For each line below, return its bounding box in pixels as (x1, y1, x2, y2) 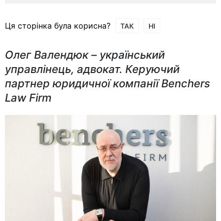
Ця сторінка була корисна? (5, 20, 110, 31)
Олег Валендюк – (5, 48, 100, 61)
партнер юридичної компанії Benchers (5, 76, 210, 90)
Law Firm (5, 91, 51, 104)
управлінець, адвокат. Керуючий (5, 62, 180, 75)
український (100, 48, 165, 61)
